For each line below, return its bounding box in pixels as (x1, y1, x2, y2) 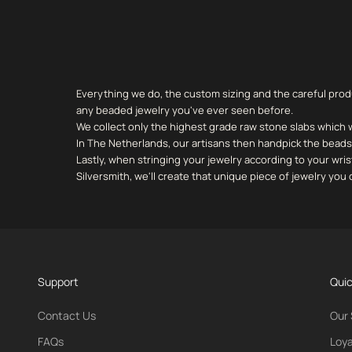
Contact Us (38, 308, 96, 324)
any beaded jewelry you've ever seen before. (76, 103, 293, 118)
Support (38, 274, 79, 290)
